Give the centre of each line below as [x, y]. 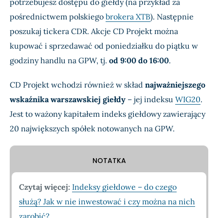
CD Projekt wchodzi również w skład [77, 84]
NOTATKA [109, 160]
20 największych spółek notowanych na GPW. [92, 128]
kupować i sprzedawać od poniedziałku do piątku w [104, 45]
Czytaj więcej [44, 187]
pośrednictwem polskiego [58, 16]
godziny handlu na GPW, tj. [59, 60]
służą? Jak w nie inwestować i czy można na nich [107, 201]
